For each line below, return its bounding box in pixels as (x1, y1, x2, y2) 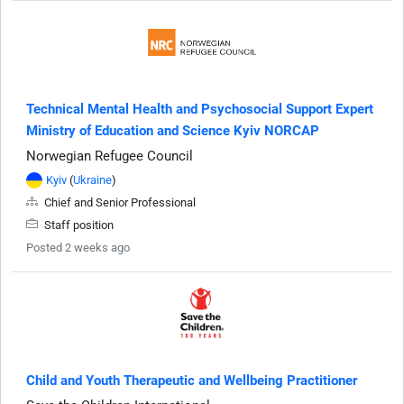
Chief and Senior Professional (41, 195, 196, 209)
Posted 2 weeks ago (26, 240, 130, 254)
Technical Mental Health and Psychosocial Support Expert (26, 100, 373, 117)
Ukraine (73, 172, 112, 187)
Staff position (41, 217, 114, 232)
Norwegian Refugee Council (26, 147, 193, 164)
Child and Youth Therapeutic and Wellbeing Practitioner (26, 372, 357, 389)
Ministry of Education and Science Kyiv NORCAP (26, 122, 319, 139)
